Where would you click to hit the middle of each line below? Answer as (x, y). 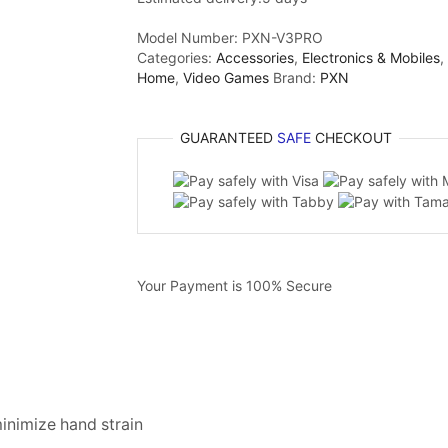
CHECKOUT (351, 138)
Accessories (255, 58)
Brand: (296, 78)
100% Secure (289, 285)
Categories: (174, 58)
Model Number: (187, 38)
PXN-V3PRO (282, 38)
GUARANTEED (228, 138)
